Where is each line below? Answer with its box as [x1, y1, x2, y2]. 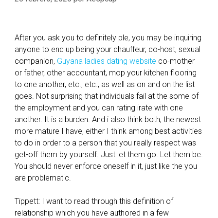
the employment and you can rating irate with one [15, 103, 183, 112]
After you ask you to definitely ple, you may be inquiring [15, 33, 201, 42]
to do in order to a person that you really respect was [15, 138, 196, 147]
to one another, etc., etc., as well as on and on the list [15, 80, 195, 89]
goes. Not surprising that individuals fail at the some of [15, 91, 199, 101]
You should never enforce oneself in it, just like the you [15, 162, 197, 171]
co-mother [156, 56, 195, 66]
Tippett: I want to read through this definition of [15, 197, 173, 206]
